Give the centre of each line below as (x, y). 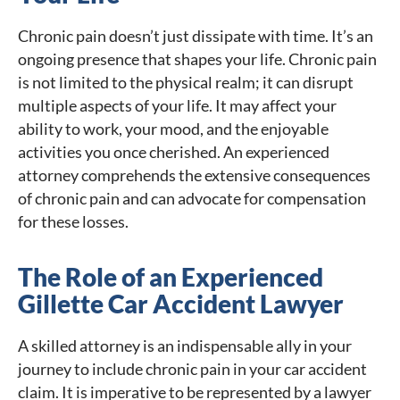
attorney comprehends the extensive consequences (194, 175)
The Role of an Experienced (171, 277)
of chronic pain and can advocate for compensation (192, 199)
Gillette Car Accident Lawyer (181, 304)
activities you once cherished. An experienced (174, 152)
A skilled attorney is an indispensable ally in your (185, 346)
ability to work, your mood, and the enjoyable (173, 129)
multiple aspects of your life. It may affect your (177, 106)
